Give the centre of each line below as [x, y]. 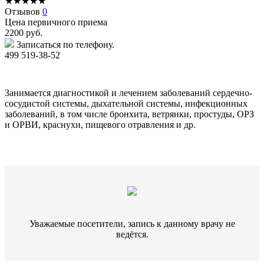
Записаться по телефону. [65, 44]
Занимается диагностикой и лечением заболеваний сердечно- [128, 93]
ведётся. [132, 234]
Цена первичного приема [56, 22]
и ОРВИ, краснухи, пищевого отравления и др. [100, 124]
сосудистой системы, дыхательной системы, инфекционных [126, 103]
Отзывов [24, 11]
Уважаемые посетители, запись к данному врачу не [132, 223]
